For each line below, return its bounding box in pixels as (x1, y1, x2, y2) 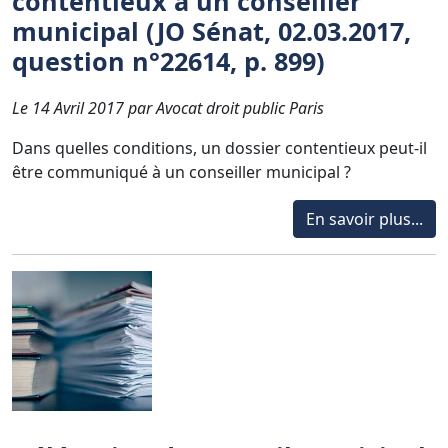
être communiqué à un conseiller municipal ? (12, 160, 351, 183)
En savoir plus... (306, 207, 423, 230)
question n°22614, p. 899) (12, 43, 325, 78)
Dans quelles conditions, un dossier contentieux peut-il (12, 136, 427, 159)
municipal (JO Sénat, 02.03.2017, (12, 13, 411, 48)
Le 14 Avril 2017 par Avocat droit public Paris (12, 96, 324, 119)
